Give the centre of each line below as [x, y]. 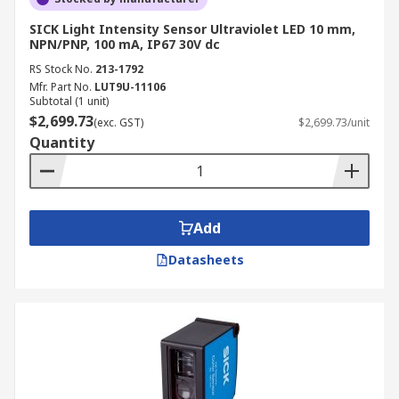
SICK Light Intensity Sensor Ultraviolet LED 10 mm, [192, 29]
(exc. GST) [118, 122]
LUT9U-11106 [130, 87]
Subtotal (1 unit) [69, 101]
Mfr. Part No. [61, 87]
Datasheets [206, 260]
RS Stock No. [61, 69]
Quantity [62, 142]
